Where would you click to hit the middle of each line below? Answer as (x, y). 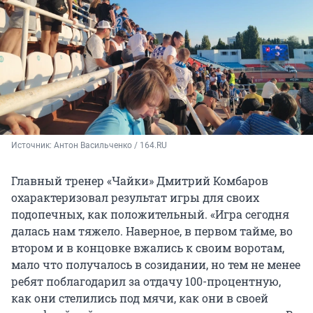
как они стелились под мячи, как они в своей (140, 298)
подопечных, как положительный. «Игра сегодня (150, 214)
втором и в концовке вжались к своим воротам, (148, 247)
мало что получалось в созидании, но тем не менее (156, 264)
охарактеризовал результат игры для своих (135, 197)
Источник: (32, 145)
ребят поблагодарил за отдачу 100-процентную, (146, 281)
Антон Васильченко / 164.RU (110, 145)
